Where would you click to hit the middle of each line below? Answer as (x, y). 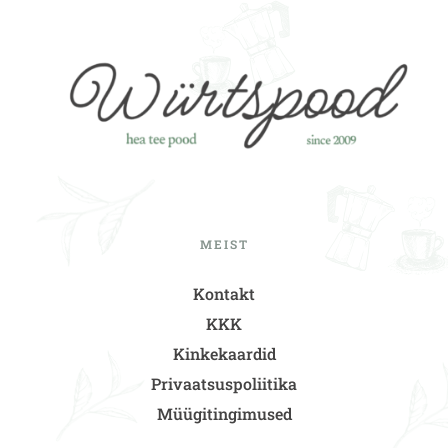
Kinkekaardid (224, 353)
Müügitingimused (224, 413)
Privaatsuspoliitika (224, 383)
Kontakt (224, 293)
